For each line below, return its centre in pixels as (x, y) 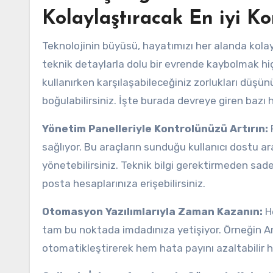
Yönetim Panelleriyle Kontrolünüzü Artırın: (155, 129)
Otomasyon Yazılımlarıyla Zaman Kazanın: (152, 211)
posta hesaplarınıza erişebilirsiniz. (124, 183)
